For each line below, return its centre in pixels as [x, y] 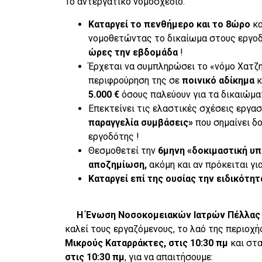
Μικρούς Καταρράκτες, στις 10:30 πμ [146, 243]
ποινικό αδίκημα [218, 80]
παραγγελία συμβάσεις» [140, 122]
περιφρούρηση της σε [135, 80]
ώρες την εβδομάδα [133, 52]
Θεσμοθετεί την [123, 150]
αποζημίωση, [117, 164]
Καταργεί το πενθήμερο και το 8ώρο [169, 24]
